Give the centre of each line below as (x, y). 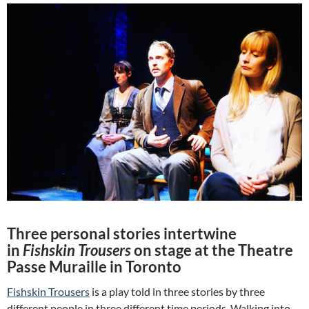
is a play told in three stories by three (177, 292)
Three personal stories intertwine (122, 234)
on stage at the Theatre (212, 250)
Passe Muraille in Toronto (94, 267)
